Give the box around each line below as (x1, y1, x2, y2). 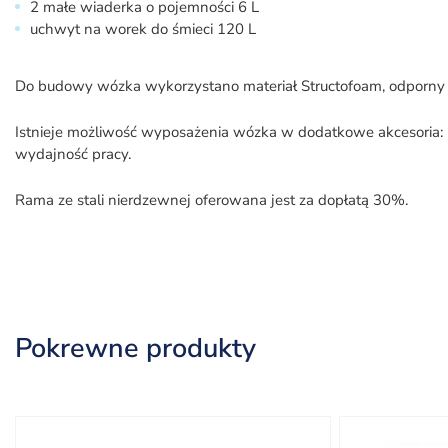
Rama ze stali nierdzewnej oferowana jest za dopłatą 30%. (15, 190, 408, 210)
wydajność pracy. (15, 144, 131, 164)
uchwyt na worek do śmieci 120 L (30, 19, 256, 39)
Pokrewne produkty (15, 330, 256, 367)
